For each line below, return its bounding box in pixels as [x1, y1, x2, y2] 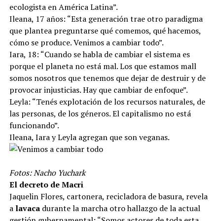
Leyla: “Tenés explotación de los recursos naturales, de [9, 96, 205, 107]
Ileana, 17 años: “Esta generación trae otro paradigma [9, 13, 203, 24]
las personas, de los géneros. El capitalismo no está [9, 108, 191, 119]
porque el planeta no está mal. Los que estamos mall [9, 60, 196, 72]
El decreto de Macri [9, 179, 83, 190]
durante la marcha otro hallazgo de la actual [41, 202, 200, 214]
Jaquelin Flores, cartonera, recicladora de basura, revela [9, 190, 208, 202]
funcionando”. [9, 119, 59, 131]
